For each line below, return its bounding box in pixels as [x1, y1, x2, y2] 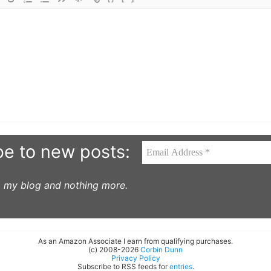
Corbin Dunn [140, 245, 183, 255]
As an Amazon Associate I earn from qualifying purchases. [38, 237, 233, 246]
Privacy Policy [111, 253, 160, 263]
